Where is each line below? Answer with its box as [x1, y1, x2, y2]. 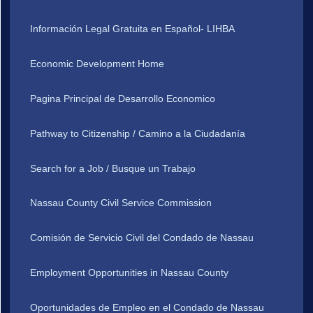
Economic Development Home [30, 58, 165, 70]
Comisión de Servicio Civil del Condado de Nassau [30, 232, 254, 244]
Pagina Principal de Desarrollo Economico [30, 92, 216, 104]
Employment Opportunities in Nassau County [30, 266, 229, 278]
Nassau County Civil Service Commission [30, 197, 212, 209]
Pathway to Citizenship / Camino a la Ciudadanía [30, 127, 246, 139]
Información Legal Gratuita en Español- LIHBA [30, 23, 235, 35]
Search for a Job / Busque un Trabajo [30, 162, 196, 174]
